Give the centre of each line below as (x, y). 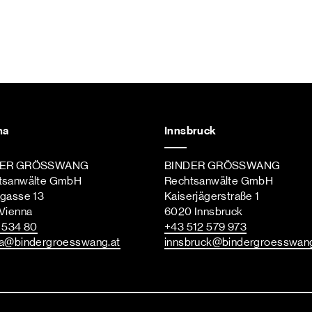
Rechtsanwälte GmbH (219, 181)
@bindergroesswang (56, 243)
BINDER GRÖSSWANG (223, 166)
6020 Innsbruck (204, 212)
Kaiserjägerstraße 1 (212, 197)
